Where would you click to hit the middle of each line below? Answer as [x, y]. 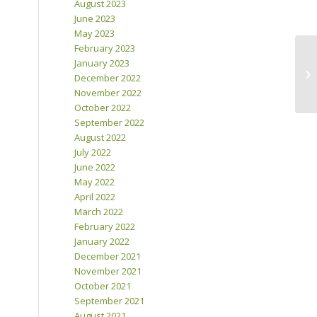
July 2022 [93, 152]
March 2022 [99, 212]
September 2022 [110, 123]
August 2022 [100, 138]
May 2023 [95, 34]
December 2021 [108, 257]
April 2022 [95, 197]
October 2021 [103, 286]
